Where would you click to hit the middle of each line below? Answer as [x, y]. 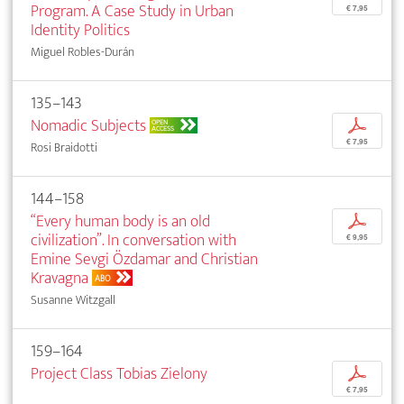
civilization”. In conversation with [133, 240]
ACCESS [163, 129]
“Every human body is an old [120, 221]
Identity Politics [80, 30]
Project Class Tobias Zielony [119, 373]
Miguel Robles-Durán [83, 51]
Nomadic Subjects [88, 125]
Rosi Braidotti [64, 147]
